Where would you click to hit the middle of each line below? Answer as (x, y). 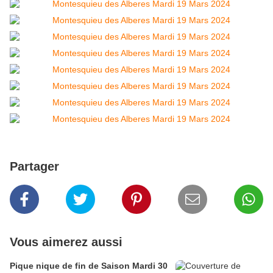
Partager (34, 167)
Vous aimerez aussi (66, 242)
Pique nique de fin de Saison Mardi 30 (89, 266)
